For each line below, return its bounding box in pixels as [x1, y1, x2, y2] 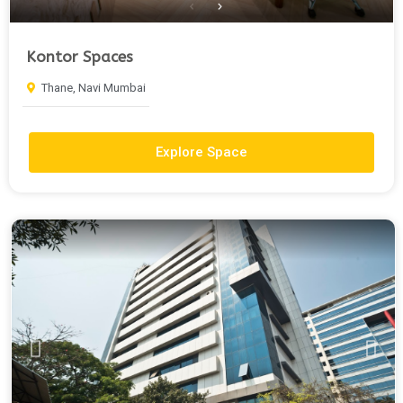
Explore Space [156, 144, 247, 161]
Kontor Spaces [26, 48, 133, 67]
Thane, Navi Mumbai [41, 81, 146, 95]
